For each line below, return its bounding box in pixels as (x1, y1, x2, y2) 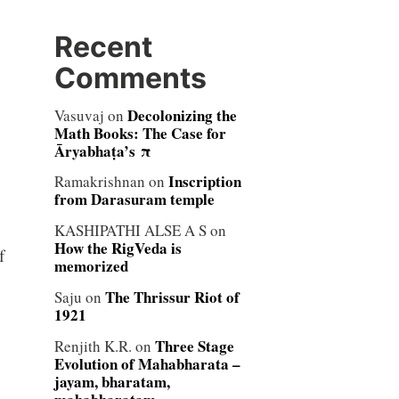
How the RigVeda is (53, 237, 182, 260)
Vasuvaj (53, 104, 104, 126)
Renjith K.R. (53, 336, 132, 356)
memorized (53, 255, 128, 278)
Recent (53, 28, 152, 64)
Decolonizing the (126, 103, 237, 126)
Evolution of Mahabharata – (53, 353, 240, 375)
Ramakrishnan (53, 171, 145, 192)
